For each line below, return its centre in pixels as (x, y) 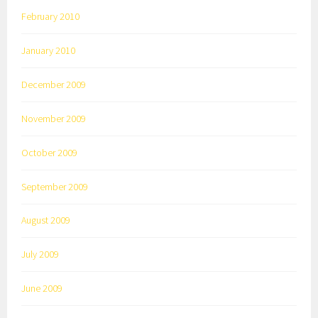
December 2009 (54, 84)
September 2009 (55, 186)
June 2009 (42, 289)
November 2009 (54, 118)
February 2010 (51, 16)
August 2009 (46, 220)
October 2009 (50, 152)
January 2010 (49, 50)
